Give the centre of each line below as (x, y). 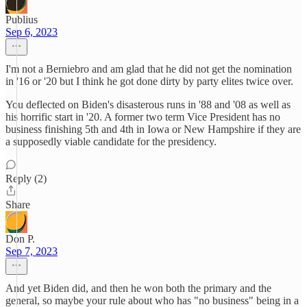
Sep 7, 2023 (32, 251)
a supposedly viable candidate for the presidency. (111, 142)
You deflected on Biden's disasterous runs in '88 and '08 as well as (148, 105)
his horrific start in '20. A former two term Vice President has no (143, 117)
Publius (22, 20)
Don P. (20, 239)
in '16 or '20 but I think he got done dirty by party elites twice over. (149, 81)
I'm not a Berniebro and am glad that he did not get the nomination (149, 69)
